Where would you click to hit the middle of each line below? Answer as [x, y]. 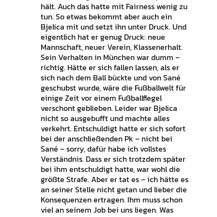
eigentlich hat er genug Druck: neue [103, 37]
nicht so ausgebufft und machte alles [105, 118]
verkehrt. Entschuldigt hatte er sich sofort [113, 129]
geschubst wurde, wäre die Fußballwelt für [113, 88]
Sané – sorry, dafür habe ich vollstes [103, 149]
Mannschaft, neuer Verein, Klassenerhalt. [111, 47]
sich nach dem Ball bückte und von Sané [110, 78]
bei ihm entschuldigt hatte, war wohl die [110, 169]
